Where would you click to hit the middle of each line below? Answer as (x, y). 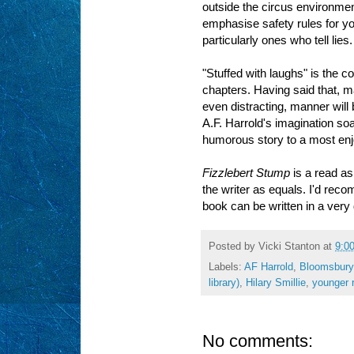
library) (224, 283)
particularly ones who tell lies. (277, 40)
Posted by (233, 246)
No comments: (258, 341)
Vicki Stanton (289, 246)
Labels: (226, 267)
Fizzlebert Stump (246, 173)
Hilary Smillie (276, 283)
